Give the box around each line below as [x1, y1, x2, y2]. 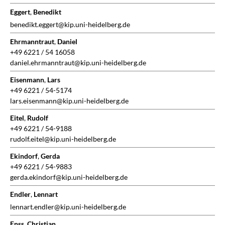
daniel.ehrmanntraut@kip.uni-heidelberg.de [10, 58, 146, 67]
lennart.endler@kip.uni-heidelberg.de [10, 202, 126, 211]
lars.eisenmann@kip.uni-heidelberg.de [10, 96, 129, 105]
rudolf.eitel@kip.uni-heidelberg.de [10, 135, 116, 144]
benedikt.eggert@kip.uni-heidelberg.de [10, 20, 130, 29]
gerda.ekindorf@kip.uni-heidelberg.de [10, 173, 128, 182]
